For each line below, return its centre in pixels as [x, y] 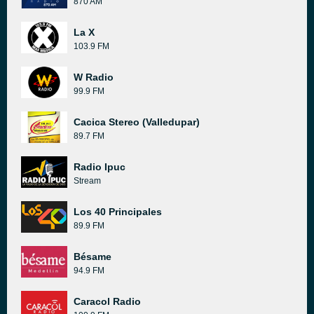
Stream [87, 181]
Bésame [93, 257]
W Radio [94, 77]
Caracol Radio [107, 301]
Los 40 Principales [118, 212]
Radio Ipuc [100, 167]
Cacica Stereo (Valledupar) [137, 122]
